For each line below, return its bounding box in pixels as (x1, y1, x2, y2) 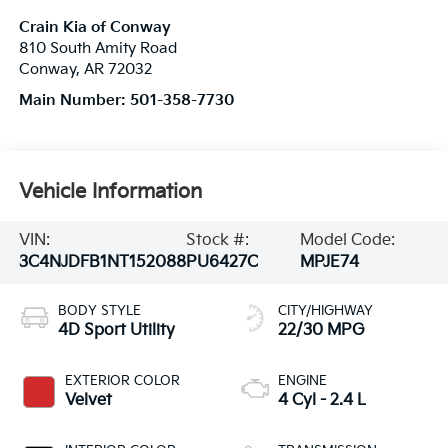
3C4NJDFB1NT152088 (18, 253, 186, 273)
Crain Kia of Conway (18, 19, 171, 37)
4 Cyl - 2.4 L (278, 391, 366, 411)
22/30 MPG (278, 321, 365, 341)
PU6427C (185, 253, 258, 273)
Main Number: (18, 92, 130, 110)
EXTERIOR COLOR (64, 373, 180, 390)
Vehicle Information (18, 179, 202, 204)
